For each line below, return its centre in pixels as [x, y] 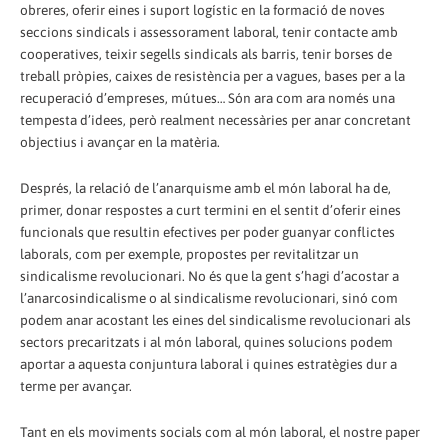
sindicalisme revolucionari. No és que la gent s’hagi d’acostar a [209, 276]
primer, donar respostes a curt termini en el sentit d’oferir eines [210, 210]
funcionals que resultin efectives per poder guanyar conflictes [207, 232]
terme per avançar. [76, 386]
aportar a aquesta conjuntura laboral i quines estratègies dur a [208, 364]
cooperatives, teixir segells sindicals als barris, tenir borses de [206, 54]
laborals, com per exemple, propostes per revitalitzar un [189, 254]
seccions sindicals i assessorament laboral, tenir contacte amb [209, 32]
